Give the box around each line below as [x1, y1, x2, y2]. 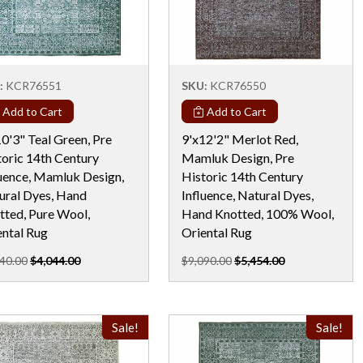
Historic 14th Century [181, 168, 303, 184]
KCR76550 [210, 78, 266, 92]
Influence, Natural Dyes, [181, 186, 314, 203]
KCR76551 [6, 78, 62, 92]
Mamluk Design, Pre [181, 149, 294, 165]
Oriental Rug [181, 224, 252, 240]
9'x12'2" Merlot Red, [181, 130, 298, 147]
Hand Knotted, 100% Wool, [181, 205, 334, 221]
